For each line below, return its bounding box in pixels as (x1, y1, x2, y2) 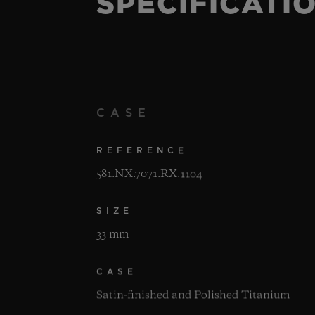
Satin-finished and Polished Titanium (96, 290, 290, 302)
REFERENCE (96, 146, 188, 155)
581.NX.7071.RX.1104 (96, 169, 202, 181)
